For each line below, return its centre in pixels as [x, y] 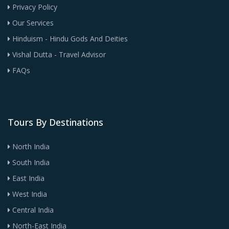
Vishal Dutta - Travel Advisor [58, 55]
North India [30, 147]
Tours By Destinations [55, 122]
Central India [32, 210]
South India [30, 163]
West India [29, 194]
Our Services [32, 23]
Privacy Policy [34, 7]
